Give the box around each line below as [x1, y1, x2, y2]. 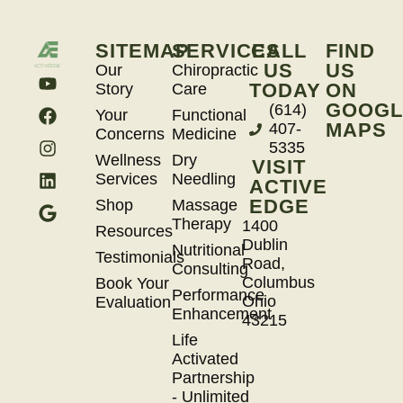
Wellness [94, 151, 161, 170]
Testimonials [94, 248, 184, 267]
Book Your [94, 274, 169, 293]
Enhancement [172, 305, 273, 324]
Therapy [172, 215, 232, 234]
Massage [172, 196, 238, 215]
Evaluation [94, 293, 171, 312]
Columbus [242, 273, 316, 292]
